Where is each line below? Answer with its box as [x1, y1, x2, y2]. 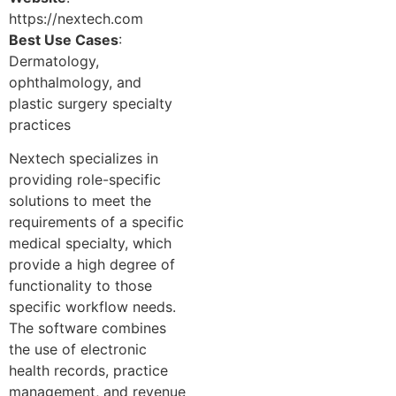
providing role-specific [9, 170, 161, 188]
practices [9, 115, 71, 133]
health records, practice [9, 361, 168, 379]
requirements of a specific [9, 212, 184, 231]
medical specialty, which [9, 233, 171, 252]
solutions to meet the [9, 191, 151, 209]
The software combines [9, 318, 166, 337]
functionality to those [9, 276, 152, 294]
